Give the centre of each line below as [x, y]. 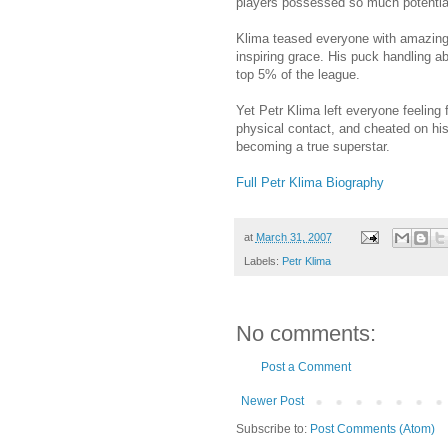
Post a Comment [305, 367]
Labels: [262, 261]
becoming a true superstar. [312, 146]
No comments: [305, 334]
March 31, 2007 [293, 236]
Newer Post [272, 401]
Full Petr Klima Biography [309, 182]
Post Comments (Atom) [372, 429]
